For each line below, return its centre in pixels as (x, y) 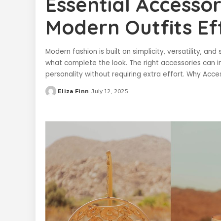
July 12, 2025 (110, 92)
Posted (57, 95)
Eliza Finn (74, 92)
